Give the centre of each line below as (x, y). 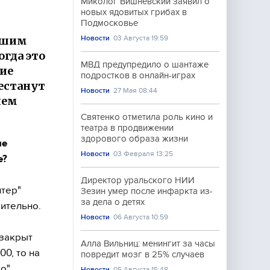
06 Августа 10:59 (141, 217)
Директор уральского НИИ (138, 180)
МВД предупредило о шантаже (145, 64)
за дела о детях (113, 202)
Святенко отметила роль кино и (147, 117)
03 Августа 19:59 (141, 38)
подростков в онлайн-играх (138, 75)
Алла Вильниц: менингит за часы (148, 243)
